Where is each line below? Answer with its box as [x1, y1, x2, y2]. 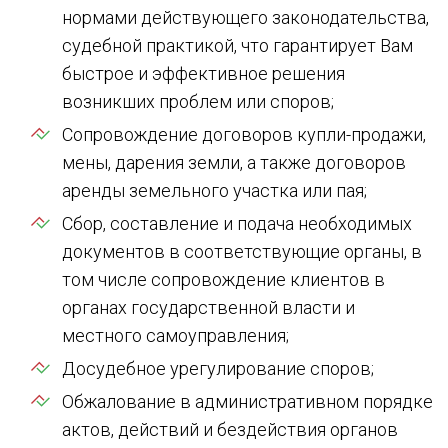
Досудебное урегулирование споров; [62, 358, 374, 379]
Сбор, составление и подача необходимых [62, 213, 412, 234]
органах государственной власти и [62, 297, 355, 318]
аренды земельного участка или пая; [62, 180, 367, 201]
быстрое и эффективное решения [62, 63, 345, 84]
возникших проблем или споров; [62, 91, 334, 112]
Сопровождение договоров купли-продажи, [62, 124, 426, 145]
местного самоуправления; [62, 325, 289, 346]
